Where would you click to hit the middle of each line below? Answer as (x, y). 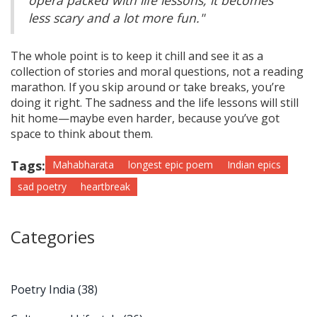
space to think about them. (82, 134)
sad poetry (42, 187)
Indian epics (254, 165)
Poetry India (44, 290)
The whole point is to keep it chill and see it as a (137, 56)
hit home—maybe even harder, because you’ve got (145, 119)
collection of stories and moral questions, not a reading (157, 72)
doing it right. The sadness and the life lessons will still (155, 103)
